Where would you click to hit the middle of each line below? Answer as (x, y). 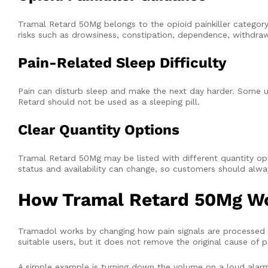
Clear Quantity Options (99, 130)
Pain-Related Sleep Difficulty (122, 63)
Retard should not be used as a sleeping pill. (109, 101)
